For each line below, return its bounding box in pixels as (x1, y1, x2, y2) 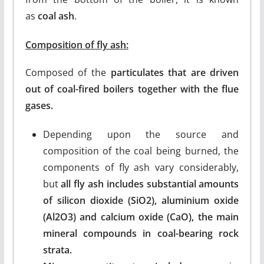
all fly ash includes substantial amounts (61, 177, 239, 190)
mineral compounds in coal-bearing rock (42, 226, 239, 240)
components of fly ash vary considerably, (42, 160, 239, 174)
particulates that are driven (110, 65, 239, 79)
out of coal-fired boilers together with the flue (25, 82, 239, 95)
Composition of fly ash (25, 38, 126, 51)
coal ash (37, 9, 74, 22)
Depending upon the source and (42, 127, 239, 141)
